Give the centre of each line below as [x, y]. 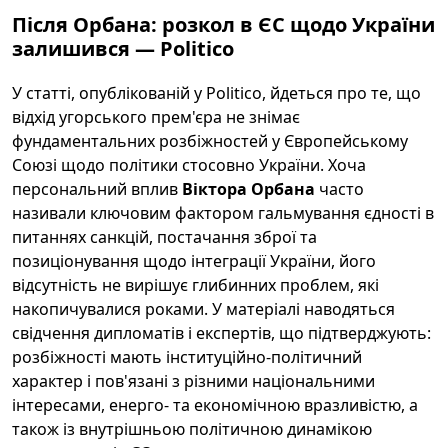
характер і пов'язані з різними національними [193, 381]
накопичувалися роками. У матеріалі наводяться [203, 309]
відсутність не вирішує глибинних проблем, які [195, 285]
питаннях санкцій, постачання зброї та [164, 237]
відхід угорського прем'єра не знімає [156, 117]
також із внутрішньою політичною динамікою [192, 429]
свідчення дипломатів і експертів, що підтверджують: [221, 333]
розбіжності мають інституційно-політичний [187, 357]
